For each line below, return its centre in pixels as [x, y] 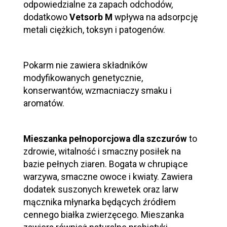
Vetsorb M [92, 17]
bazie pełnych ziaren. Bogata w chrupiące [106, 164]
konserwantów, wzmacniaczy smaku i [98, 90]
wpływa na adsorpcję [156, 17]
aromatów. [44, 103]
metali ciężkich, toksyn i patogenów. [94, 30]
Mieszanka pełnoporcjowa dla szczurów [106, 139]
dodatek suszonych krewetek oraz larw [101, 189]
